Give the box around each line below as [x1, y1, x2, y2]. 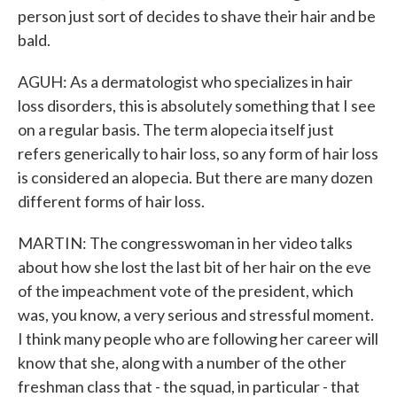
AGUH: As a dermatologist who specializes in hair [18, 72, 353, 91]
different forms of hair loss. [18, 191, 205, 211]
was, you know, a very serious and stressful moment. [18, 305, 374, 324]
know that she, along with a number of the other [18, 353, 346, 372]
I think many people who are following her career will [18, 329, 378, 348]
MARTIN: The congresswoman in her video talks [18, 233, 353, 253]
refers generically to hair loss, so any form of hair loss [18, 144, 378, 163]
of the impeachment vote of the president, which [18, 281, 354, 300]
